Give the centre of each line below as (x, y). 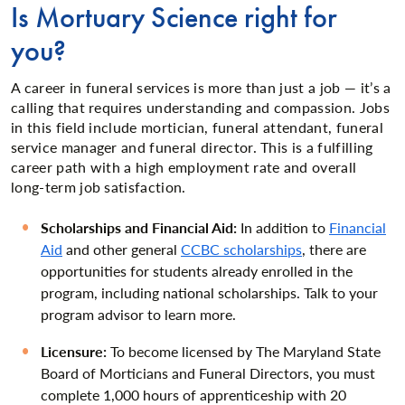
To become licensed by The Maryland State (244, 352)
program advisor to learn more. (138, 315)
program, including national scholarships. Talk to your (209, 293)
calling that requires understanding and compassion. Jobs (200, 107)
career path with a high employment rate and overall (184, 166)
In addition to (283, 228)
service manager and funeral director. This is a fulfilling (192, 146)
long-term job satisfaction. (99, 186)
